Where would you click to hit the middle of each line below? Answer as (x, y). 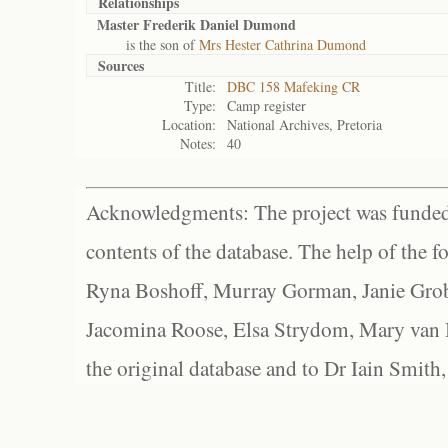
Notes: (198, 143)
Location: (189, 124)
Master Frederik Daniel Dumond (196, 24)
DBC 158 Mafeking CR (293, 86)
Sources (121, 65)
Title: (200, 86)
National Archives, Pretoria (304, 124)
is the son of (148, 44)
